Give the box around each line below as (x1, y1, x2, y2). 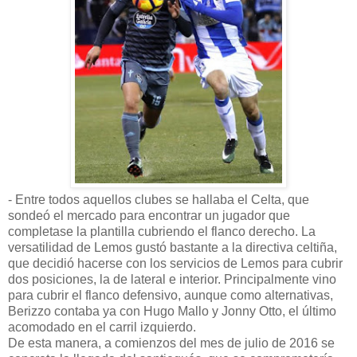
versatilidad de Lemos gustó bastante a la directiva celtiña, (8, 240, 337, 254)
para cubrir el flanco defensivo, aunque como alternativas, (8, 288, 333, 302)
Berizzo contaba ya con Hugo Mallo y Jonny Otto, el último (8, 304, 336, 318)
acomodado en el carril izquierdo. (8, 320, 196, 334)
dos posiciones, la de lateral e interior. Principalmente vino (8, 272, 336, 286)
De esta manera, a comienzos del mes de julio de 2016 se (8, 335, 335, 350)
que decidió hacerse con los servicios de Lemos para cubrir (8, 256, 343, 270)
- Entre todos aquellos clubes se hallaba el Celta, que (8, 192, 309, 206)
